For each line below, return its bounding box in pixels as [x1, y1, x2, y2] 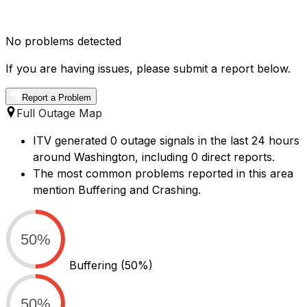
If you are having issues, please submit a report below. [5, 62, 291, 76]
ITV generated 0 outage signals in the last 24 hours [33, 134, 299, 148]
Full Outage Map [16, 106, 102, 121]
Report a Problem [22, 93, 91, 103]
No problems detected [5, 34, 121, 49]
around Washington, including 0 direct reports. [33, 150, 275, 164]
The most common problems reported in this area [33, 167, 293, 181]
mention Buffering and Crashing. [33, 183, 201, 197]
